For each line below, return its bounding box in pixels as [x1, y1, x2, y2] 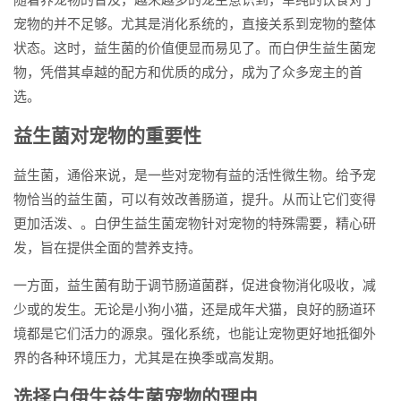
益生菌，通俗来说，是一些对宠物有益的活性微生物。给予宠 [13, 167, 376, 183]
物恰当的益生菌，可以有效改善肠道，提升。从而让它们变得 [13, 192, 376, 207]
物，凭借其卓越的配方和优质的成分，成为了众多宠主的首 [13, 64, 363, 80]
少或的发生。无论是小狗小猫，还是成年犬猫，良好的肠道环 [13, 302, 376, 317]
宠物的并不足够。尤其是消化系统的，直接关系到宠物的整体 [13, 16, 376, 31]
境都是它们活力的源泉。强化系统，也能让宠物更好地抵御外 [13, 326, 376, 341]
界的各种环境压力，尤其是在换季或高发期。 [13, 350, 282, 365]
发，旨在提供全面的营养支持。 [13, 240, 201, 255]
